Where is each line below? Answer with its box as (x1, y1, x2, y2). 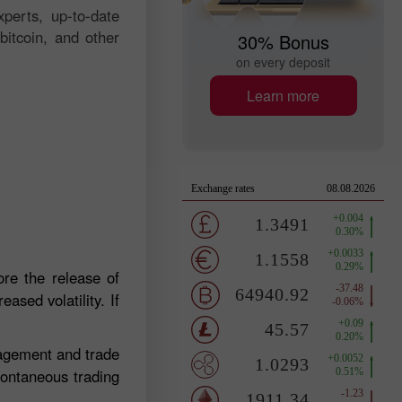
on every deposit (236, 53, 330, 71)
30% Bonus (237, 29, 329, 55)
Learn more (247, 84, 319, 106)
